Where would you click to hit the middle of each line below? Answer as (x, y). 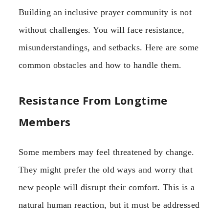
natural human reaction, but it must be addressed (109, 205)
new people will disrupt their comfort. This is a (107, 187)
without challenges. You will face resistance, (102, 30)
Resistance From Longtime (93, 100)
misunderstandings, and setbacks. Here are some (109, 47)
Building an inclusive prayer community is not (105, 12)
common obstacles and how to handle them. (100, 65)
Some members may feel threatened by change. (107, 152)
